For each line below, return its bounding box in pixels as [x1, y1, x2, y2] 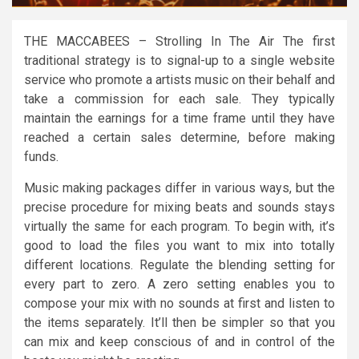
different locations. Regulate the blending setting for [24, 257, 335, 273]
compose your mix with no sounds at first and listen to [24, 296, 335, 312]
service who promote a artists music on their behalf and [24, 72, 335, 88]
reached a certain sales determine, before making [24, 130, 335, 146]
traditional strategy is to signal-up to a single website [24, 53, 335, 69]
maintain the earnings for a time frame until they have [24, 111, 335, 127]
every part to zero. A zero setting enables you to [24, 276, 335, 292]
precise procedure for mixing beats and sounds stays [24, 200, 335, 216]
